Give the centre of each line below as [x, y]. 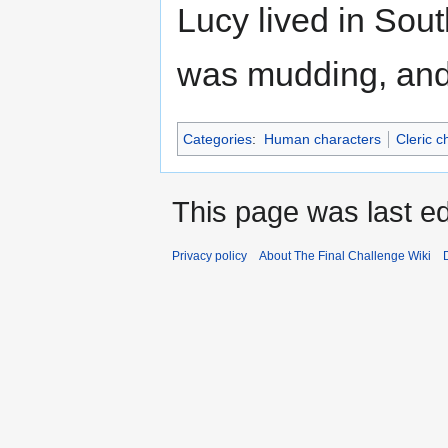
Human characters [322, 139]
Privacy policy [209, 256]
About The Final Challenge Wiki [345, 256]
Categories [217, 139]
